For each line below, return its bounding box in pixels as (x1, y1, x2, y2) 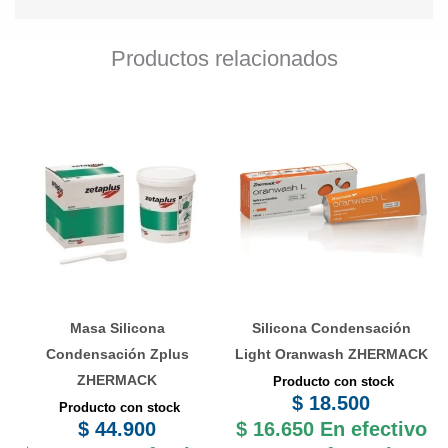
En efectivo (319, 417, 427, 440)
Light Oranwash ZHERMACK (234, 345, 428, 362)
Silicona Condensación (251, 319, 411, 336)
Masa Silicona (69, 319, 165, 336)
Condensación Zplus (45, 345, 189, 362)
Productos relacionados (110, 46, 338, 72)
